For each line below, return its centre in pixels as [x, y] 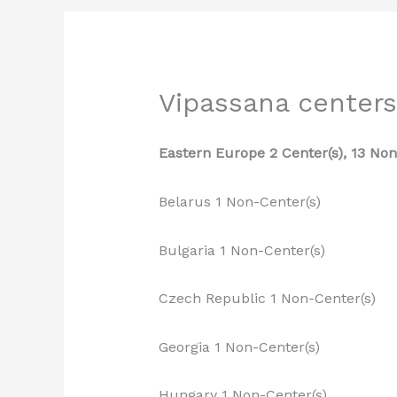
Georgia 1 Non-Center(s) [239, 346]
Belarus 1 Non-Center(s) [239, 202]
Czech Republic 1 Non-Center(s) [267, 299]
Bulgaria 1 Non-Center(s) [241, 250]
